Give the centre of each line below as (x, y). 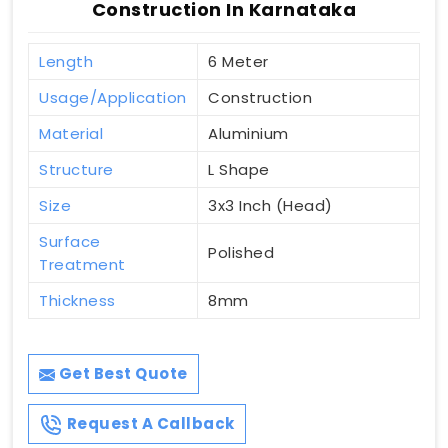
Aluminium (248, 134)
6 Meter (238, 62)
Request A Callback (149, 424)
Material (71, 134)
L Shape (239, 170)
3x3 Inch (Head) (270, 206)
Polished (241, 253)
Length (66, 62)
